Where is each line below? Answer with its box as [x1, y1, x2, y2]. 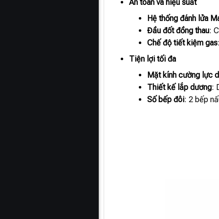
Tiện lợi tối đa [129, 54, 176, 64]
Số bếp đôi [147, 94, 184, 104]
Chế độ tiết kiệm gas [147, 38, 218, 47]
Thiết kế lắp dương [147, 82, 212, 92]
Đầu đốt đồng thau [147, 25, 209, 35]
